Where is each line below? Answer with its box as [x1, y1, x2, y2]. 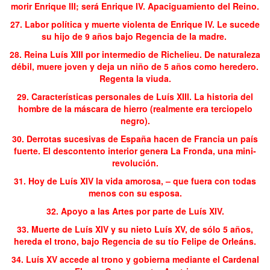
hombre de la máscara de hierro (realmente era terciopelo [17, 102, 253, 115]
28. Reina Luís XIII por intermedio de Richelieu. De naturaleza [10, 48, 260, 60]
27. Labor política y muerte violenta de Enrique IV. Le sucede [10, 17, 260, 30]
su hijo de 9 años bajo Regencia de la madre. [41, 30, 229, 42]
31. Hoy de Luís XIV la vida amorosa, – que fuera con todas [14, 174, 256, 187]
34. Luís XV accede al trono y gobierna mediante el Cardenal [11, 253, 259, 265]
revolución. [111, 156, 159, 169]
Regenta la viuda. [99, 72, 171, 84]
